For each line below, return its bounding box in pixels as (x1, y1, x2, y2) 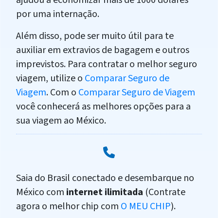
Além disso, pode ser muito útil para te (16, 29, 174, 43)
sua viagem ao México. (16, 114, 106, 128)
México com (16, 185, 66, 200)
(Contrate (143, 185, 185, 200)
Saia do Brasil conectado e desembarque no (16, 171, 194, 185)
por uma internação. (16, 7, 99, 21)
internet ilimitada (66, 185, 143, 200)
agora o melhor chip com (16, 200, 121, 214)
